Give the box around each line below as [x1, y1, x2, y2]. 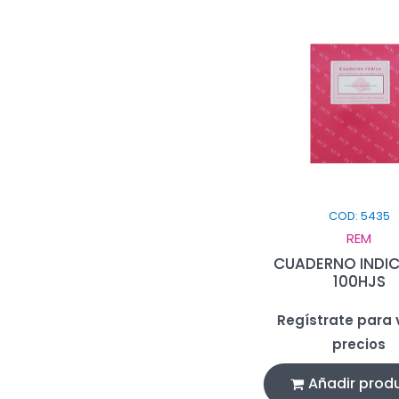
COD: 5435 [328, 207, 390, 224]
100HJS [332, 270, 386, 292]
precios [332, 334, 387, 354]
